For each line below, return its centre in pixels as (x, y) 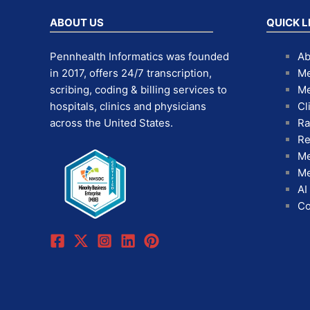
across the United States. (111, 122)
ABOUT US (77, 22)
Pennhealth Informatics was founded (139, 56)
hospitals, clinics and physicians (128, 106)
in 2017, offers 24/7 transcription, (131, 73)
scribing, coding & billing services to (138, 89)
